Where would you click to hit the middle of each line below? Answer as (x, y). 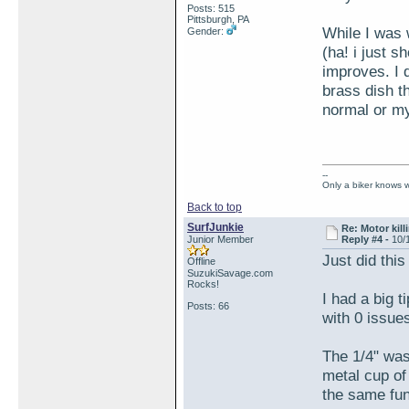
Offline (201, 261)
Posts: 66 (208, 306)
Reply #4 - (367, 239)
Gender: (207, 31)
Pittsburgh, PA (218, 19)
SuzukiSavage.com (230, 273)
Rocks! (203, 284)
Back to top (215, 207)
